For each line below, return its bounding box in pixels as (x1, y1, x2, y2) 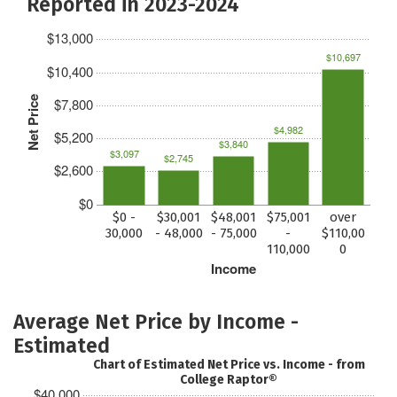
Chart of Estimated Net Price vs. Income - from (92, 357, 365, 372)
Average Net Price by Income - (13, 308, 299, 334)
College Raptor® (180, 371, 278, 387)
